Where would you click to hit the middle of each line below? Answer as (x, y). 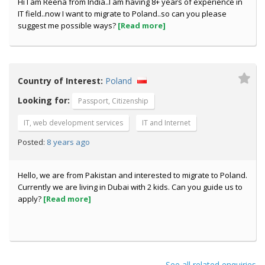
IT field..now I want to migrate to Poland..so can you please (122, 14)
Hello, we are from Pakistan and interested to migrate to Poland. (132, 175)
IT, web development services (73, 123)
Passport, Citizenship (113, 101)
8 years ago (67, 142)
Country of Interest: (60, 81)
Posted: (31, 142)
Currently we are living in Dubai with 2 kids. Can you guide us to (130, 187)
